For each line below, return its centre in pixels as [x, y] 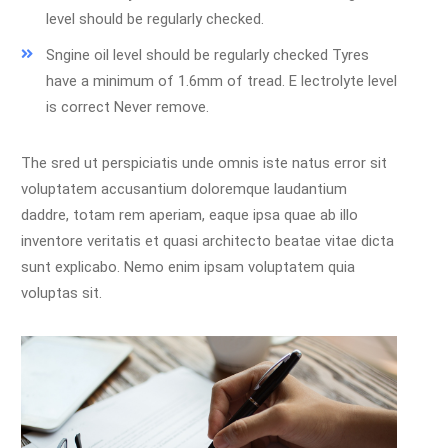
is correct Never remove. [127, 106]
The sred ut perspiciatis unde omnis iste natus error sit [204, 162]
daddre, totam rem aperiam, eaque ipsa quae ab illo [189, 214]
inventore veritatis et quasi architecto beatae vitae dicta [207, 240]
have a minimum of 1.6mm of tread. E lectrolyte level [221, 80]
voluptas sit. [61, 292]
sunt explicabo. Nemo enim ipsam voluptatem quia [188, 266]
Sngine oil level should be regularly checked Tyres [207, 54]
